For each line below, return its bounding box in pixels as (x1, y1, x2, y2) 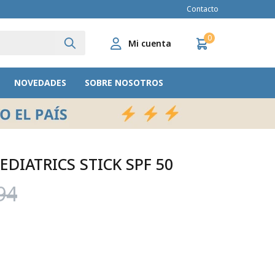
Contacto (187, 4, 219, 14)
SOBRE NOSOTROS (84, 77, 163, 88)
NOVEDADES (14, 77, 66, 88)
